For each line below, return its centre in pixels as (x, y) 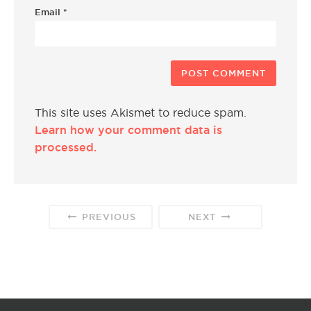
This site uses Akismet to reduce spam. (141, 112)
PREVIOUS (107, 216)
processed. (66, 147)
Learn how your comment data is (128, 129)
